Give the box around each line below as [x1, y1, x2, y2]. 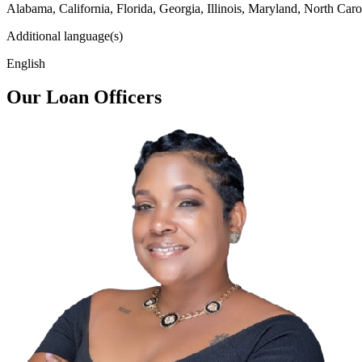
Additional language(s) [6, 28, 123, 43]
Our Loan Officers [6, 86, 162, 108]
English [6, 56, 45, 70]
